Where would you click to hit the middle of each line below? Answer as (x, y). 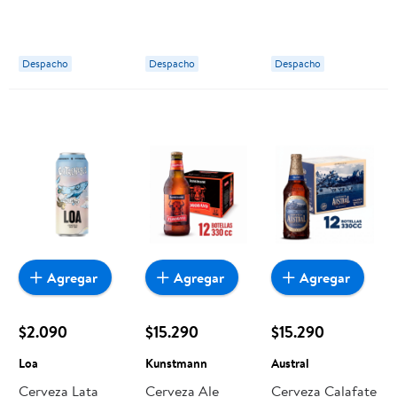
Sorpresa (172, 13)
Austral (291, 363)
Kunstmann (176, 363)
